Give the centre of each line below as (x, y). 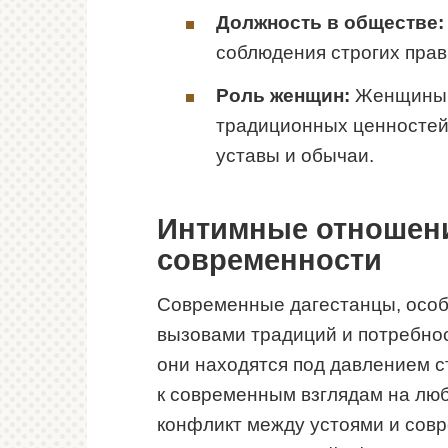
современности (269, 260)
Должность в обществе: (330, 23)
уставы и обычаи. (295, 156)
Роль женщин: (283, 96)
